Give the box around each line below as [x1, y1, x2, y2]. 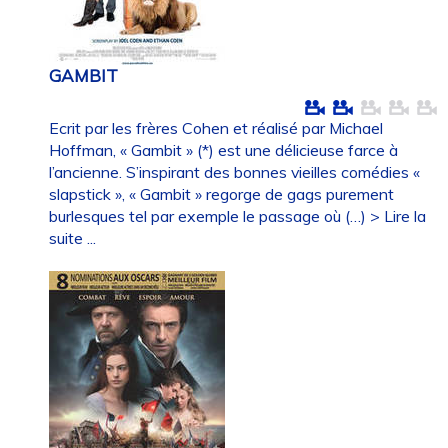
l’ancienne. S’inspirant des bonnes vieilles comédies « [49, 161, 421, 182]
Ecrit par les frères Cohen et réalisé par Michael [49, 117, 384, 138]
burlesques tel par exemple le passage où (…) [49, 205, 371, 226]
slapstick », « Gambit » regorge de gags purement [49, 183, 395, 204]
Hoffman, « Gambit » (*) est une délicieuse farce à [49, 139, 399, 160]
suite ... [49, 227, 97, 248]
